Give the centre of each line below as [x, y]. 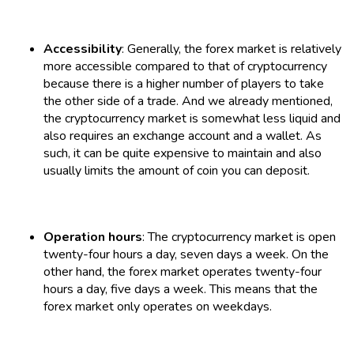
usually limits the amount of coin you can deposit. [177, 170]
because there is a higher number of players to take [184, 83]
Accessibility [83, 49]
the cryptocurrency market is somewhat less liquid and [192, 118]
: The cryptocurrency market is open [239, 237]
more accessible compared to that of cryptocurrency [185, 66]
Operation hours [93, 237]
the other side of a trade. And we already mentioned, [188, 101]
